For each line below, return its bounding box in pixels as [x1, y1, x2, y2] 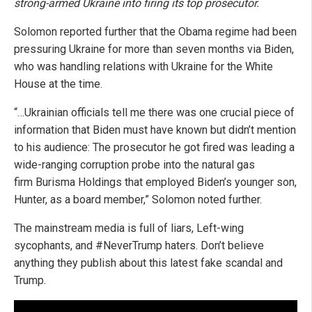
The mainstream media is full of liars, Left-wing [14, 221, 244, 235]
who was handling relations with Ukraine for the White [14, 60, 273, 74]
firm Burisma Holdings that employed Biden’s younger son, [14, 175, 297, 189]
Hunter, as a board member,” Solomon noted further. [14, 193, 262, 207]
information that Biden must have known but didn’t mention [14, 123, 296, 137]
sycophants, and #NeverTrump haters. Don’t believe [14, 239, 264, 253]
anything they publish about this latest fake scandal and [14, 256, 283, 270]
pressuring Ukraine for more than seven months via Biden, [14, 42, 294, 56]
